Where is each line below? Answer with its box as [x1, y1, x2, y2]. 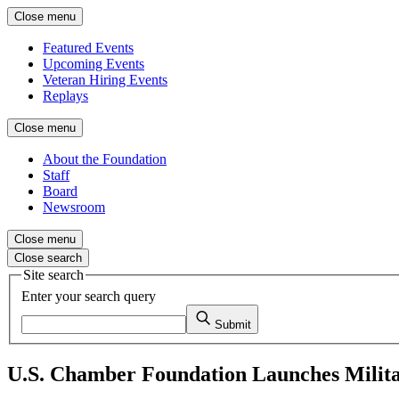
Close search [14, 251, 82, 265]
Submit [215, 317, 251, 331]
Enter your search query [21, 288, 156, 304]
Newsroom [43, 199, 105, 215]
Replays [43, 88, 88, 103]
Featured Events [43, 40, 134, 55]
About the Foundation [43, 151, 167, 167]
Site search [23, 267, 84, 282]
